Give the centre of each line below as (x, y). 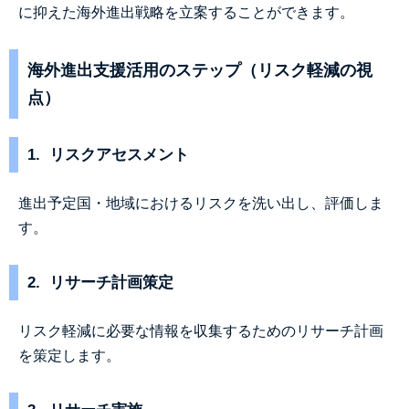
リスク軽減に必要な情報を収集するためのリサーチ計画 (201, 331)
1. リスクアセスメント (108, 155)
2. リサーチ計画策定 (100, 283)
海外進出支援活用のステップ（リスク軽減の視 (200, 70)
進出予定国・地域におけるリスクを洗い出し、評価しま (201, 203)
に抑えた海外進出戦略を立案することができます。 (186, 12)
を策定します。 (69, 356)
